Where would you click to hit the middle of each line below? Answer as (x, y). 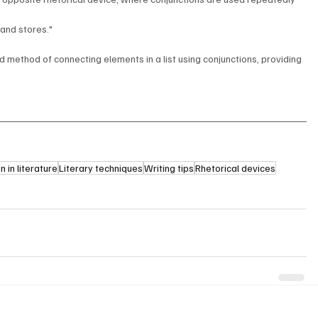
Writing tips (169, 168)
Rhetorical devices (236, 168)
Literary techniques (101, 168)
